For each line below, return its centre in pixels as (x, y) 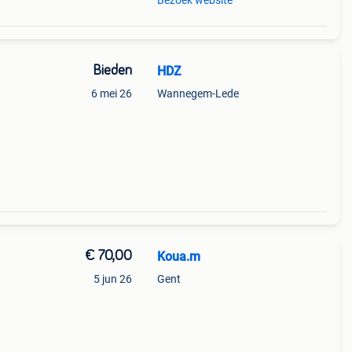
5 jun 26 (112, 279)
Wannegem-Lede (198, 93)
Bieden (112, 71)
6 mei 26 (111, 93)
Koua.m (178, 257)
